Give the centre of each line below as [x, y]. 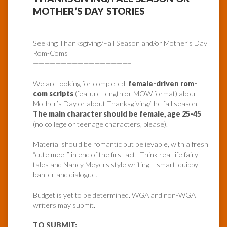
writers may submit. [64, 205]
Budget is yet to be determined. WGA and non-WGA [114, 195]
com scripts [53, 94]
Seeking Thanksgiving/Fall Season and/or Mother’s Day [120, 43]
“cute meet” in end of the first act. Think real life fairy [116, 155]
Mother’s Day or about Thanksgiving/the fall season [115, 104]
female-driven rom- [163, 84]
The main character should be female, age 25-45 [117, 114]
